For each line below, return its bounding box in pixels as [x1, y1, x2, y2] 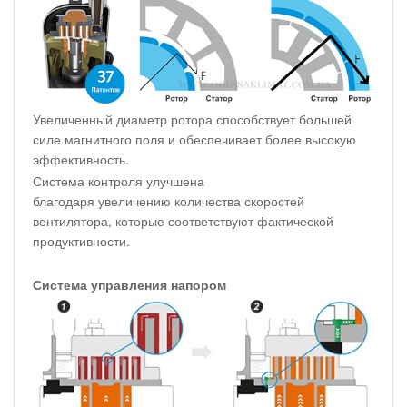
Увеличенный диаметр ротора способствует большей [33, 110, 352, 129]
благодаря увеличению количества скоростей [33, 192, 304, 211]
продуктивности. [33, 232, 130, 251]
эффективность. [33, 150, 129, 169]
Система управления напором [33, 275, 226, 294]
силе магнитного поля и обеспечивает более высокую [33, 130, 356, 149]
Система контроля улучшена [33, 172, 204, 191]
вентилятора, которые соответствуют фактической [33, 212, 333, 231]
